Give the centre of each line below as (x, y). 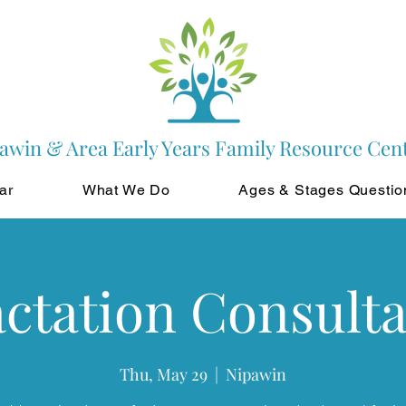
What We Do (126, 190)
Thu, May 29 (164, 374)
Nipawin (256, 374)
